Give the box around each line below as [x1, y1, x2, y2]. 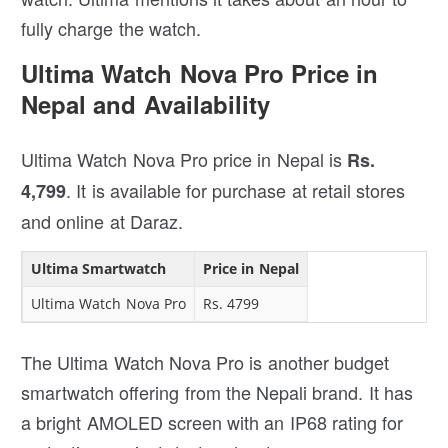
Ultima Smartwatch [31, 258, 167, 278]
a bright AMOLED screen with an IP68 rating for [21, 408, 404, 435]
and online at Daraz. [21, 207, 183, 234]
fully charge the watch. [21, 14, 201, 41]
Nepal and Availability [21, 86, 270, 121]
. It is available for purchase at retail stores [66, 176, 406, 203]
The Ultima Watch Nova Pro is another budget [21, 348, 389, 375]
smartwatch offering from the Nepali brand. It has [21, 378, 413, 405]
